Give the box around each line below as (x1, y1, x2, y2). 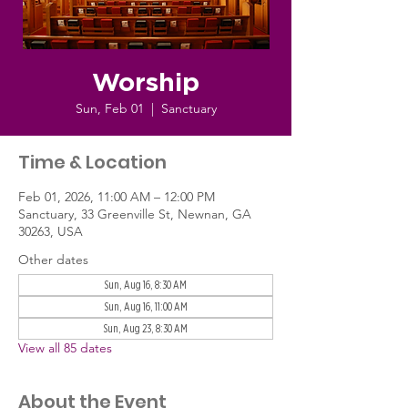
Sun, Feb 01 (75, 100, 144, 117)
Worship (92, 71, 199, 97)
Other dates (18, 251, 88, 268)
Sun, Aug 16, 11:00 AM (104, 301, 188, 312)
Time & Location (18, 149, 167, 175)
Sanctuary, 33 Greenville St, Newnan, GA (18, 206, 251, 222)
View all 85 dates (18, 340, 112, 356)
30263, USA (18, 223, 83, 240)
